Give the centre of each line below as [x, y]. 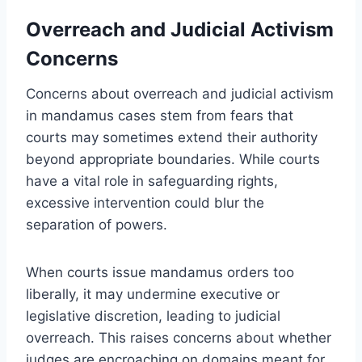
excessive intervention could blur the [145, 202]
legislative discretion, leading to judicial [153, 316]
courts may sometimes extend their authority [172, 137]
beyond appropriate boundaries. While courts [173, 159]
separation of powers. [97, 224]
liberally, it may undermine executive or [153, 294]
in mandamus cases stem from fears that [160, 115]
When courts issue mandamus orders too [160, 272]
